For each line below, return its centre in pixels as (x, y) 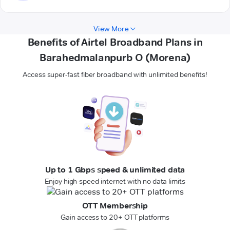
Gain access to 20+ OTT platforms (115, 217)
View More (111, 29)
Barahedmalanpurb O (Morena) (115, 58)
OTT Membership (115, 206)
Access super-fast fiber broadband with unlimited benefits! (115, 75)
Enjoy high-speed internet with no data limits (115, 181)
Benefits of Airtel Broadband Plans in (115, 42)
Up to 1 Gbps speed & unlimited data (115, 170)
